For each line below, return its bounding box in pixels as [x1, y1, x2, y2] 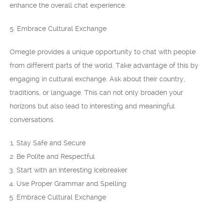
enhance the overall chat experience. [10, 1, 126, 9]
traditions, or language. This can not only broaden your [10, 89, 183, 96]
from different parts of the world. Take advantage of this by [10, 62, 199, 69]
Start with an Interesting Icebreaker [16, 166, 127, 174]
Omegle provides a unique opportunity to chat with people [10, 48, 196, 56]
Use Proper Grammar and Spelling [16, 180, 126, 187]
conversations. [10, 116, 55, 124]
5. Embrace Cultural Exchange [10, 25, 107, 32]
